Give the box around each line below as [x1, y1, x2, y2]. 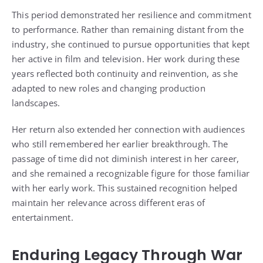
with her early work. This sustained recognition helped [12, 181, 237, 194]
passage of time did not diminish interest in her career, [12, 152, 240, 164]
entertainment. [12, 211, 73, 223]
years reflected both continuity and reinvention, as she [12, 67, 238, 79]
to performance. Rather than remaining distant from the [12, 23, 244, 35]
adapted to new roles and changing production [12, 82, 205, 94]
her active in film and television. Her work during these [12, 52, 240, 65]
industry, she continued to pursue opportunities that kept [12, 38, 250, 50]
